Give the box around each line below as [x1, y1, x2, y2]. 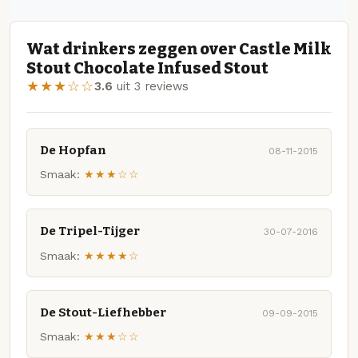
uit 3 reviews [113, 79, 189, 94]
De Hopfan [40, 142, 106, 157]
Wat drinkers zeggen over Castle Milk [26, 39, 332, 59]
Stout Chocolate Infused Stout [26, 58, 268, 78]
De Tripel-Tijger [40, 224, 140, 239]
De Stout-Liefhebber [40, 305, 166, 320]
